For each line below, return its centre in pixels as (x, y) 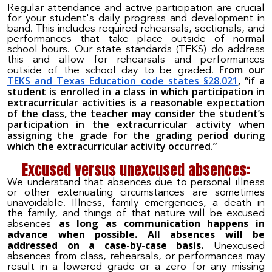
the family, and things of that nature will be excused (136, 214)
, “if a (251, 80)
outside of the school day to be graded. (114, 70)
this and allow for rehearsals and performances (136, 59)
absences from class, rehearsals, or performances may (136, 257)
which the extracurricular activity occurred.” (112, 146)
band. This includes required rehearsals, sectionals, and (136, 29)
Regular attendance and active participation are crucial (136, 8)
